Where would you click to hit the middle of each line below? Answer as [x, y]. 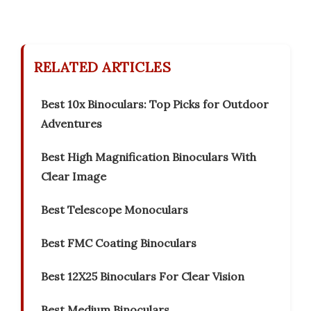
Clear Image [74, 177]
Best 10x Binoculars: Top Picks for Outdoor [155, 104]
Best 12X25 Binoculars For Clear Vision [143, 277]
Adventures [72, 124]
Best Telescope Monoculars [115, 210]
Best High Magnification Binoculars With [149, 157]
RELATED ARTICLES [102, 67]
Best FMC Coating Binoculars [119, 243]
